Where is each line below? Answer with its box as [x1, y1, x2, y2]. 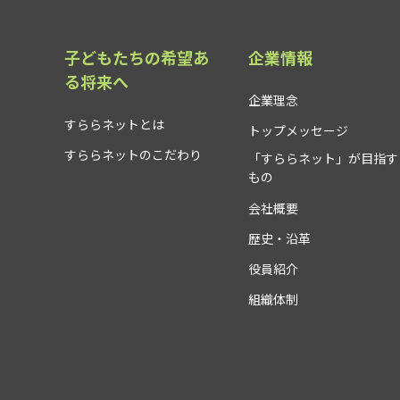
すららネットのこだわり [64, 146, 202, 164]
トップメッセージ [247, 122, 348, 140]
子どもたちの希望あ [64, 46, 209, 69]
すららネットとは [64, 116, 164, 134]
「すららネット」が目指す [247, 150, 398, 168]
